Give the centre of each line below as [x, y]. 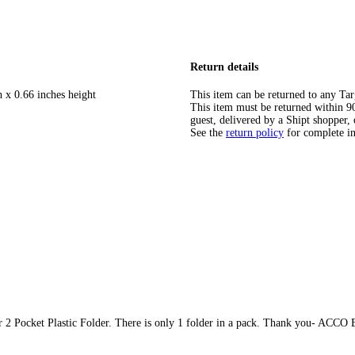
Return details [224, 67]
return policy [255, 133]
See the [206, 133]
